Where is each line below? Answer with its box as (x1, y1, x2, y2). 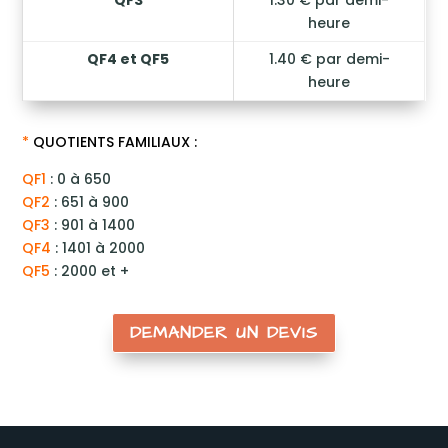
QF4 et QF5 (87, 49, 170, 69)
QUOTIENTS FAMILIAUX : (29, 132, 198, 152)
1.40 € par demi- (268, 49, 390, 69)
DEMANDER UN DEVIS (130, 321, 318, 346)
